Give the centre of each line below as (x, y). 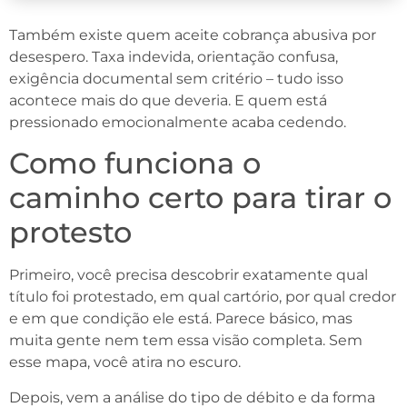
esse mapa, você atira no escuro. (125, 362)
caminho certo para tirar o (200, 198)
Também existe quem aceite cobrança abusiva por (193, 35)
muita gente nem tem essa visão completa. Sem (186, 341)
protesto (70, 233)
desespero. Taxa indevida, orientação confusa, (174, 56)
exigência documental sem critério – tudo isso (176, 78)
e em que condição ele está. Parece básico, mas (181, 319)
